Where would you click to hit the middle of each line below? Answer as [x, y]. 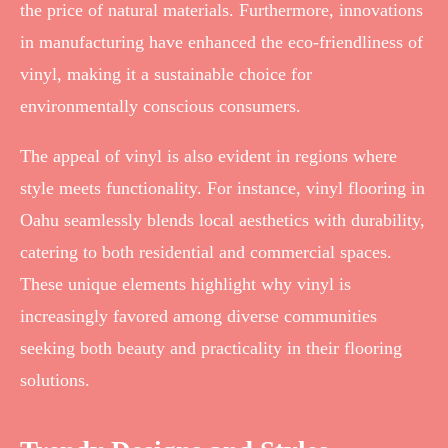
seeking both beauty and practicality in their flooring [211, 347]
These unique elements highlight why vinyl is [185, 283]
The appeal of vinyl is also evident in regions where [208, 155]
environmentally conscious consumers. [160, 105]
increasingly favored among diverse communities [198, 315]
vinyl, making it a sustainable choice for [166, 73]
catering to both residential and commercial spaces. [206, 251]
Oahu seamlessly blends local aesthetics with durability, [222, 219]
